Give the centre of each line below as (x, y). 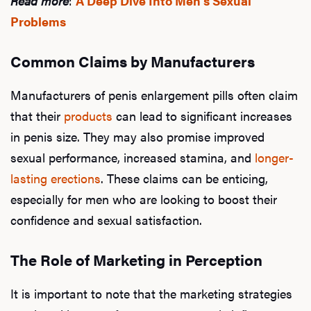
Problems (38, 21)
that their (37, 115)
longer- (274, 157)
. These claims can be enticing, (184, 178)
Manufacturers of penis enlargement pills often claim (154, 94)
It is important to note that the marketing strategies (151, 293)
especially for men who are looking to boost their (144, 199)
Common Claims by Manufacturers (133, 61)
